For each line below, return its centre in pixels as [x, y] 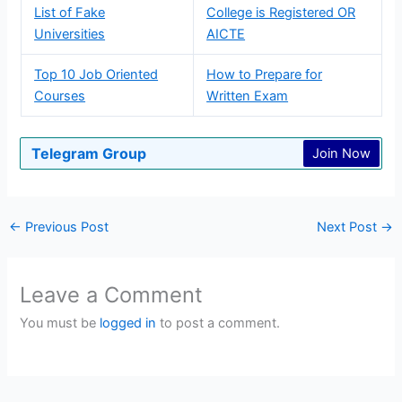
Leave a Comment [112, 294]
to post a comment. [218, 323]
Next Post [349, 227]
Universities [70, 34]
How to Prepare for [265, 74]
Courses [60, 96]
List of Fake [70, 12]
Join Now [341, 154]
